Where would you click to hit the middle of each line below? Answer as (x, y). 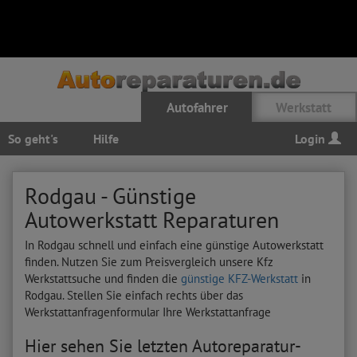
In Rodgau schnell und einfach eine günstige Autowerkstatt (174, 245)
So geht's (33, 139)
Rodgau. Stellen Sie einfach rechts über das (134, 295)
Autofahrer (197, 108)
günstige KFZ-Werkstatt (239, 279)
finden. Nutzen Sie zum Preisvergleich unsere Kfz (149, 262)
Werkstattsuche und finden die (103, 279)
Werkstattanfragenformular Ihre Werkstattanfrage (148, 312)
